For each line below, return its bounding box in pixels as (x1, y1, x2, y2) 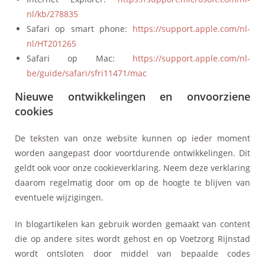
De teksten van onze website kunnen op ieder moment (15, 132, 250, 144)
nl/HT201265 (27, 37, 76, 49)
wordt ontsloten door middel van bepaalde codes (15, 247, 250, 259)
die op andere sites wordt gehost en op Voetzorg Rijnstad (15, 232, 250, 244)
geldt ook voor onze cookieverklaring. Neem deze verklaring (15, 161, 250, 173)
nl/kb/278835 (27, 8, 78, 20)
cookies (15, 104, 53, 118)
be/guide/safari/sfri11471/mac (27, 67, 147, 79)
